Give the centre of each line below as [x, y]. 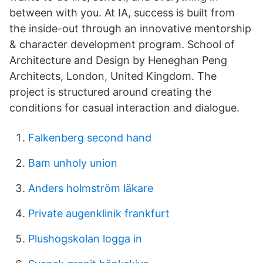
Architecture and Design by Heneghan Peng [118, 60]
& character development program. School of [122, 44]
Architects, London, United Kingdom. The [113, 76]
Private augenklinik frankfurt [99, 213]
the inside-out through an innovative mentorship [130, 28]
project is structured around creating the [110, 92]
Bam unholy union [73, 163]
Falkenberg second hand [90, 138]
